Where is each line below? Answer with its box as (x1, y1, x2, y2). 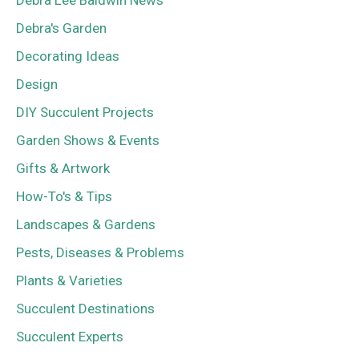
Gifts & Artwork (16, 160, 110, 177)
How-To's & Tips (16, 188, 112, 205)
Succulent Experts (16, 329, 123, 345)
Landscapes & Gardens (16, 216, 155, 233)
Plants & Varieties (16, 272, 123, 289)
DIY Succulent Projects (16, 104, 154, 121)
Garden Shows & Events (16, 132, 159, 149)
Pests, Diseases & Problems (16, 244, 184, 261)
